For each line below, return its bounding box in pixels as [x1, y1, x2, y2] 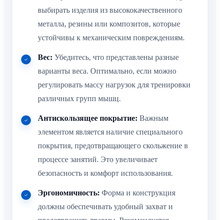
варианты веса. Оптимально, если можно [38, 66, 176, 75]
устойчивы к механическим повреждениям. [38, 33, 185, 42]
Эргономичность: [38, 188, 100, 197]
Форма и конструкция [100, 188, 175, 197]
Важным [137, 113, 168, 122]
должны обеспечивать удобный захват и [38, 202, 173, 211]
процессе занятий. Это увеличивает [38, 155, 158, 164]
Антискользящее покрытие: [38, 113, 137, 122]
